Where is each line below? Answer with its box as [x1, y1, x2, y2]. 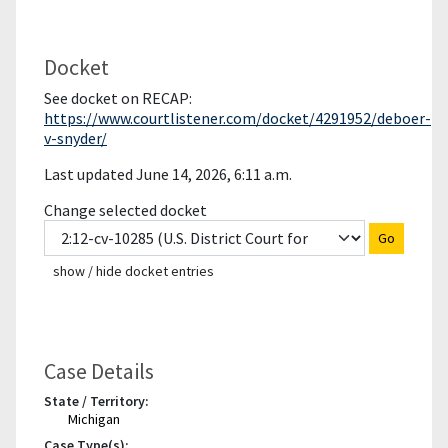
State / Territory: [44, 392, 149, 411]
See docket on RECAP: [44, 88, 192, 108]
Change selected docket [44, 200, 207, 220]
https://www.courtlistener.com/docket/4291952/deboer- [44, 108, 431, 128]
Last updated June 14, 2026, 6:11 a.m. [44, 164, 292, 184]
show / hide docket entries [53, 262, 214, 280]
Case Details [44, 357, 154, 386]
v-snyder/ [44, 128, 107, 148]
